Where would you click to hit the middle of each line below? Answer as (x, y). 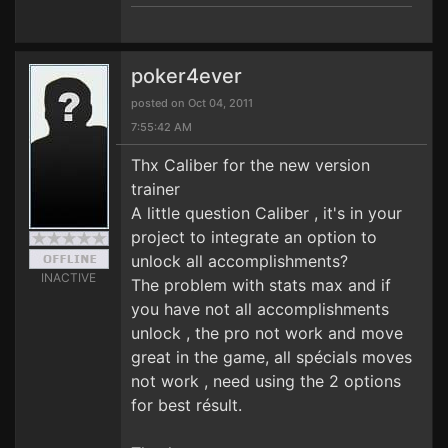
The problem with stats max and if (261, 285)
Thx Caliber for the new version (250, 165)
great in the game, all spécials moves (271, 357)
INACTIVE (68, 277)
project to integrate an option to (254, 237)
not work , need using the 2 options (266, 381)
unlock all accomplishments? (239, 261)
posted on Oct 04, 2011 (192, 103)
